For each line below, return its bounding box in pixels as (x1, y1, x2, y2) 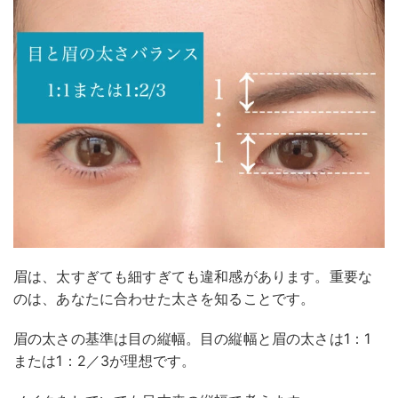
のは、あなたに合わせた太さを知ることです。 (13, 289, 315, 307)
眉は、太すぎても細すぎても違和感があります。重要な (13, 267, 372, 285)
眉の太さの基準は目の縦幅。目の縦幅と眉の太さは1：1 (13, 329, 371, 347)
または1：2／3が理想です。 (13, 351, 196, 370)
